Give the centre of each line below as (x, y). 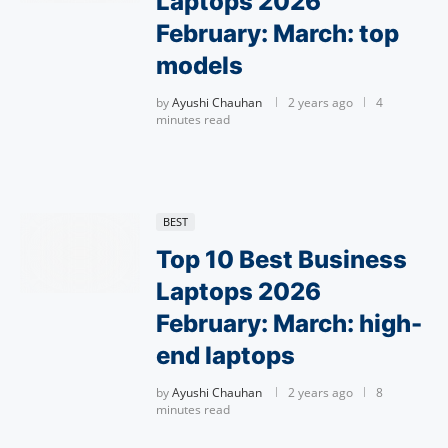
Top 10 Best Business (281, 259)
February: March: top (277, 33)
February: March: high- (289, 323)
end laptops (225, 355)
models (199, 65)
